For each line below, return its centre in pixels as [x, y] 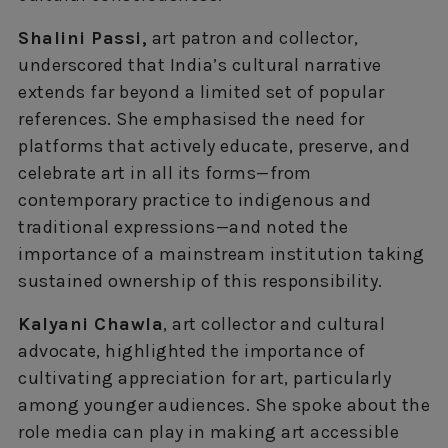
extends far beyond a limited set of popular [201, 91]
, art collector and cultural [274, 323]
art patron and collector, [252, 37]
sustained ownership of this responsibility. [200, 280]
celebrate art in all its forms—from [165, 172]
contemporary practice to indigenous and [195, 199]
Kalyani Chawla [90, 323]
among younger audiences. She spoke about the [224, 404]
